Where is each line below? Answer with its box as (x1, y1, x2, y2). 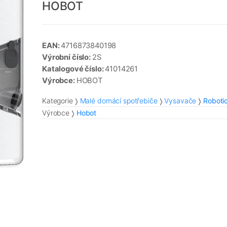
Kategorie (42, 96, 73, 105)
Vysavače (164, 96, 197, 105)
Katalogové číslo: (42, 64, 105, 74)
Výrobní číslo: (42, 53, 92, 62)
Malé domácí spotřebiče (80, 96, 158, 105)
